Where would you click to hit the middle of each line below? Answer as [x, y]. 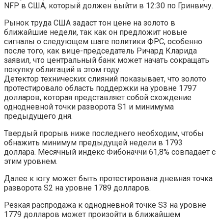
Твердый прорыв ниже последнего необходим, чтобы [104, 133]
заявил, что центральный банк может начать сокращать [107, 60]
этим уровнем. [31, 161]
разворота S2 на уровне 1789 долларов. [77, 188]
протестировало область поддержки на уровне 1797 [100, 88]
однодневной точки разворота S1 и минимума [89, 107]
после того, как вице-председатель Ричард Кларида [100, 51]
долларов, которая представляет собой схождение [98, 97]
